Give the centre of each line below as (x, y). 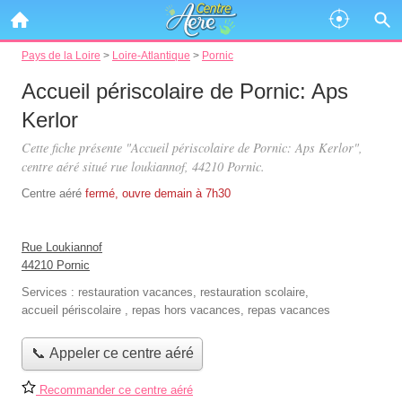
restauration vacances (135, 292)
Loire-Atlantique (151, 55)
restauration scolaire (253, 292)
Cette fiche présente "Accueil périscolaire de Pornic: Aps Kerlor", (192, 148)
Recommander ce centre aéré (114, 389)
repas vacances (289, 310)
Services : (50, 292)
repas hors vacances (186, 310)
